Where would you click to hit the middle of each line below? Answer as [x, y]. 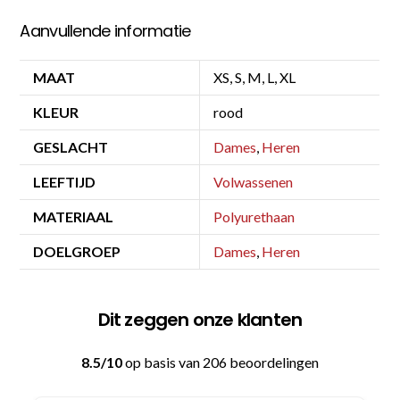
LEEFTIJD [65, 181]
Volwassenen [254, 181]
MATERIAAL [74, 216]
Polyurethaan [254, 216]
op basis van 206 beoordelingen [221, 362]
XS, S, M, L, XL [255, 77]
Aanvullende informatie [105, 30]
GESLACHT [71, 146]
